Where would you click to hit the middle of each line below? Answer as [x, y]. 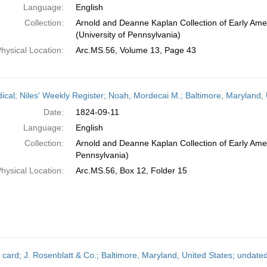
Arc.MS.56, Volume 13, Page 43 [136, 50]
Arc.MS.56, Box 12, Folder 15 [131, 170]
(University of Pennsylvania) [128, 35]
